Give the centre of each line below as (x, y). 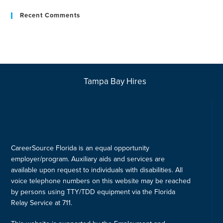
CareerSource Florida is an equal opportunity (80, 148)
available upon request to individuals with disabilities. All (97, 170)
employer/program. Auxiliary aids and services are (88, 159)
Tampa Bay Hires (115, 81)
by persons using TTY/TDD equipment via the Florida (93, 192)
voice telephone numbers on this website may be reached (101, 181)
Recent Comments (50, 15)
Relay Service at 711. (42, 203)
